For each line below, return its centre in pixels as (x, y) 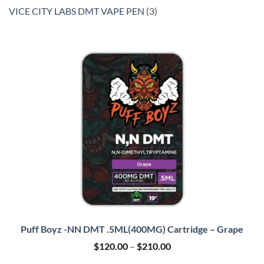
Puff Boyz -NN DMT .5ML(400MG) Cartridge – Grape (132, 229)
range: (183, 255)
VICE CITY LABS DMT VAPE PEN (77, 11)
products (172, 25)
